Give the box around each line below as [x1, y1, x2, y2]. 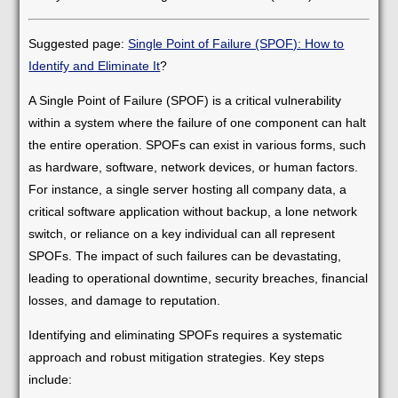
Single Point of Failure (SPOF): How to [128, 36, 345, 51]
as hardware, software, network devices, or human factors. [28, 159, 359, 174]
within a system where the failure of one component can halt [28, 115, 367, 130]
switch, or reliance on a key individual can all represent [28, 226, 336, 241]
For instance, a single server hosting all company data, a [28, 181, 347, 196]
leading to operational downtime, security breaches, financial [28, 270, 369, 285]
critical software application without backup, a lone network [28, 203, 358, 219]
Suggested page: [28, 36, 129, 51]
